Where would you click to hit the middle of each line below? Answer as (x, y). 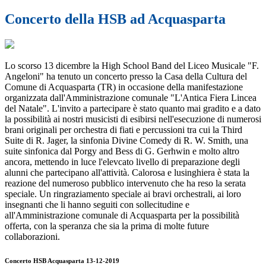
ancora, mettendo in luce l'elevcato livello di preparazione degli (122, 162)
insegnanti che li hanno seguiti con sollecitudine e (97, 205)
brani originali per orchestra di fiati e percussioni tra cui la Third (123, 130)
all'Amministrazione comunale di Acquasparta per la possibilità (122, 216)
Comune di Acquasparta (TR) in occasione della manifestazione (124, 87)
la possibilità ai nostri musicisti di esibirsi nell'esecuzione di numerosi (133, 119)
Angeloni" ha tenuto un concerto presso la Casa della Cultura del (126, 77)
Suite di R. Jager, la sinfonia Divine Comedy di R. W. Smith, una (126, 141)
